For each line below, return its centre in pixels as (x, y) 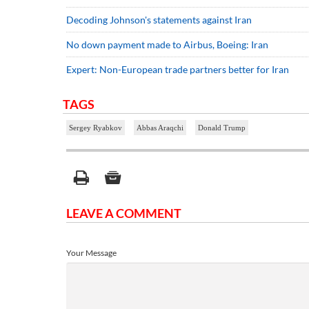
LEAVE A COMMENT (124, 213)
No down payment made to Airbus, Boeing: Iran (167, 45)
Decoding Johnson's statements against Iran (159, 20)
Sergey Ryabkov (96, 128)
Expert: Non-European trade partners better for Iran (178, 70)
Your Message (91, 253)
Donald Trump (222, 128)
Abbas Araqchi (160, 128)
